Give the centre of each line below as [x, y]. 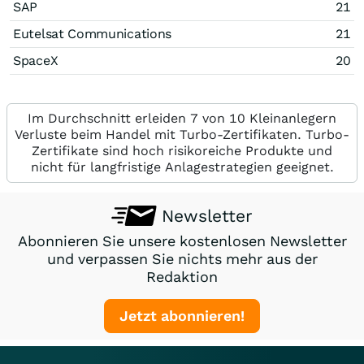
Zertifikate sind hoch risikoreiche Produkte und [182, 151]
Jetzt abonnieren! [182, 316]
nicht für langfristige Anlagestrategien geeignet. [182, 167]
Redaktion [182, 277]
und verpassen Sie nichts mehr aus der [182, 259]
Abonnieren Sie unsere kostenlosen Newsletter [182, 241]
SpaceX [36, 61]
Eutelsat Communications [93, 34]
